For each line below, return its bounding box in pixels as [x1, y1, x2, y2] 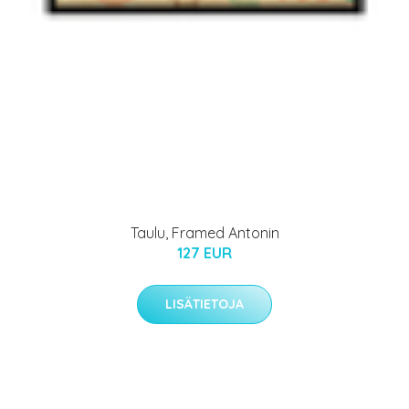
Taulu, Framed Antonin [130, 223, 279, 242]
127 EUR [177, 243, 232, 262]
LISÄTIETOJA [165, 295, 244, 312]
